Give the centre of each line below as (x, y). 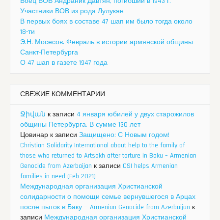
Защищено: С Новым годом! (124, 135)
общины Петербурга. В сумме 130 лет (80, 125)
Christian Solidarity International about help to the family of (103, 146)
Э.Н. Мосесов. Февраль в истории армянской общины (107, 42)
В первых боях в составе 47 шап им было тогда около (106, 22)
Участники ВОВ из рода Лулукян (72, 12)
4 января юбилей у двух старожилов (135, 115)
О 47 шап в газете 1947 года (64, 63)
